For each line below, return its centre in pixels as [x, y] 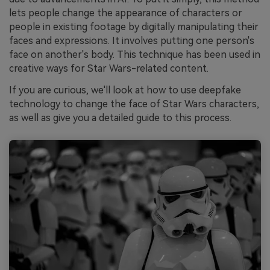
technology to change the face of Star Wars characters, [134, 104]
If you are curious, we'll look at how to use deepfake [125, 90]
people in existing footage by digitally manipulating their [134, 27]
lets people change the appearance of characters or [126, 13]
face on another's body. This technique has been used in [135, 54]
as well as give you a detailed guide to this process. [120, 118]
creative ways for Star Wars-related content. [109, 68]
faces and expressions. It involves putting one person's [132, 40]
